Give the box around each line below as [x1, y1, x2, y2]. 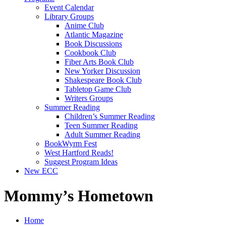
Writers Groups [65, 94, 113, 103]
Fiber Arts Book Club [65, 58, 134, 67]
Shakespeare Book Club [65, 76, 142, 85]
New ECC [24, 166, 58, 176]
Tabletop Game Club [65, 85, 131, 94]
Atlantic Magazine [65, 30, 123, 39]
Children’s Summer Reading [65, 112, 155, 121]
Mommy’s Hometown [4, 186, 153, 205]
